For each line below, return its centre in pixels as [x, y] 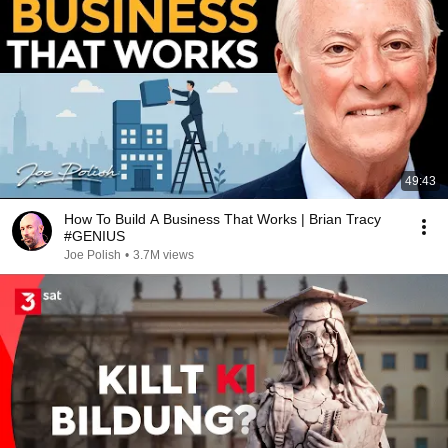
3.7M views [163, 255]
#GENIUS [94, 236]
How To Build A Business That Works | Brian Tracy [222, 219]
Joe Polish [92, 255]
